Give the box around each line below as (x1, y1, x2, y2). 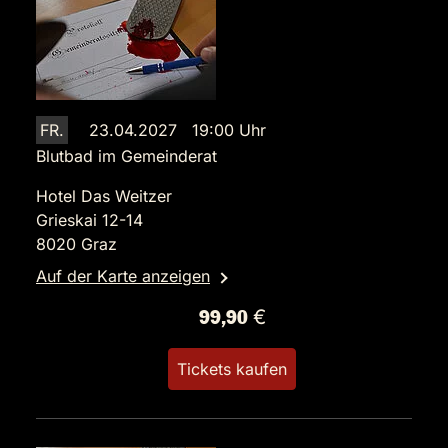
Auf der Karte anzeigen (36, 266, 210, 287)
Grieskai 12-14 (36, 210, 143, 231)
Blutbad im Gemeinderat (36, 146, 217, 167)
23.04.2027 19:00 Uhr (89, 120, 266, 141)
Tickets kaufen (177, 359, 287, 380)
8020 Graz (36, 234, 117, 255)
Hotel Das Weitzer (36, 186, 172, 207)
